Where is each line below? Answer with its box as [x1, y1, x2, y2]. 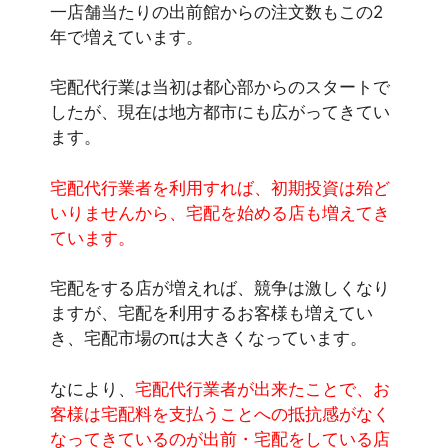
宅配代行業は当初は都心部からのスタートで [50, 77, 390, 98]
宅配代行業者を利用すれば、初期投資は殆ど [50, 177, 390, 198]
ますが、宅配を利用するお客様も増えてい [50, 303, 373, 324]
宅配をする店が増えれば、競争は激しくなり [50, 278, 390, 299]
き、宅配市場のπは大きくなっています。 [50, 328, 367, 349]
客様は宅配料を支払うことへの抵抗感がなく [50, 403, 390, 424]
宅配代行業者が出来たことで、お [135, 378, 390, 399]
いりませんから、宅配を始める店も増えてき [50, 202, 390, 223]
